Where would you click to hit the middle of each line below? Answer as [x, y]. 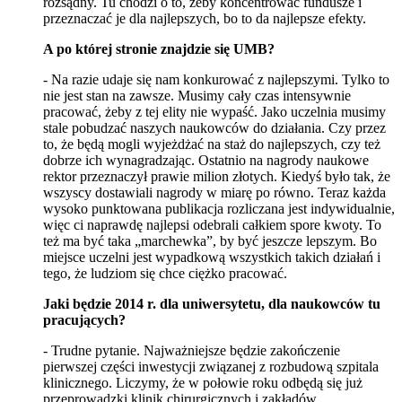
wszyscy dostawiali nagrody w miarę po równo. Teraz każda [214, 192]
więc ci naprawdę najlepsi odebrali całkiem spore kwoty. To [212, 224]
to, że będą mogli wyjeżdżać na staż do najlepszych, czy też [212, 144]
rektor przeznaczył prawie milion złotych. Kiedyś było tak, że [217, 176]
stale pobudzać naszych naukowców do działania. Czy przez [214, 127]
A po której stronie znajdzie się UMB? [159, 48]
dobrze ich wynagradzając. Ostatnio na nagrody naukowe [206, 160]
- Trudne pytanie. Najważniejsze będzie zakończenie [192, 350]
